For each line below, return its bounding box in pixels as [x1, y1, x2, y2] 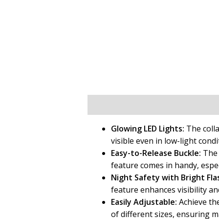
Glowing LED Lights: [110, 123, 184, 134]
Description [87, 99, 131, 110]
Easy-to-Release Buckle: [110, 147, 201, 158]
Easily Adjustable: [110, 196, 177, 207]
